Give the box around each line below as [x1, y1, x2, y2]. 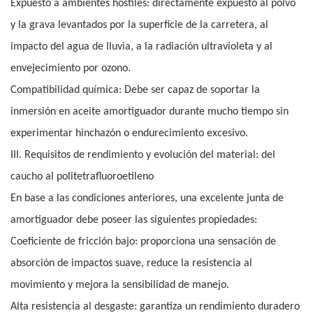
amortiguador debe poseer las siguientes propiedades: [10, 214, 257, 226]
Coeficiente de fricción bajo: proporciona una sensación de [10, 236, 276, 248]
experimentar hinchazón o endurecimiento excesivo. [10, 128, 248, 140]
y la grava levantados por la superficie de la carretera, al [10, 20, 268, 31]
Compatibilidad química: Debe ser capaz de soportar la [10, 85, 260, 96]
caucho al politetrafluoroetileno [10, 171, 154, 183]
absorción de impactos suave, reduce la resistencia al [10, 258, 252, 270]
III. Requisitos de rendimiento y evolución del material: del [10, 150, 275, 161]
